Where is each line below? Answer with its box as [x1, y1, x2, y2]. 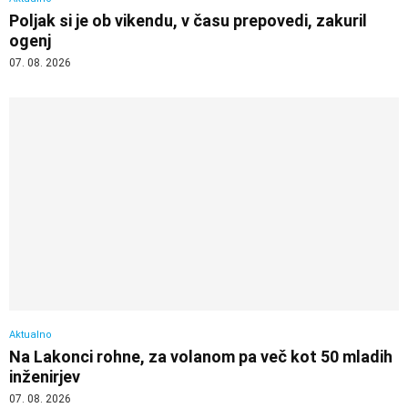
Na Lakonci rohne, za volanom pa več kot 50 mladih [9, 347, 393, 367]
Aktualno [9, 329, 52, 342]
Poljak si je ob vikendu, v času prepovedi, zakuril [9, 10, 367, 30]
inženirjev [9, 367, 80, 387]
